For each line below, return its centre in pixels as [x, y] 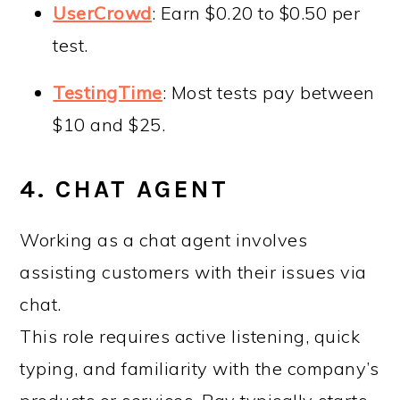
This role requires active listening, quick [190, 337]
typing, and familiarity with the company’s [200, 369]
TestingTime [108, 93]
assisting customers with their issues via [193, 272]
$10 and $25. [109, 125]
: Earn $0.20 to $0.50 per [256, 13]
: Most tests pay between [268, 93]
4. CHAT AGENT [125, 190]
